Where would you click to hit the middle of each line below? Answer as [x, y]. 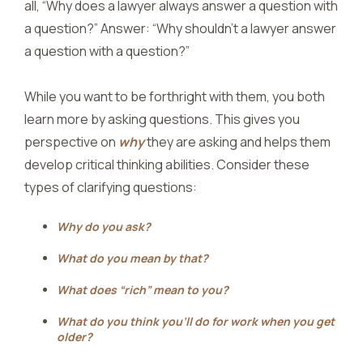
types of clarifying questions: [111, 187]
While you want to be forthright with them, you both [175, 96]
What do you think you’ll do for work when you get [196, 321]
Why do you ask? [104, 226]
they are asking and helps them [237, 142]
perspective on [71, 142]
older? [75, 337]
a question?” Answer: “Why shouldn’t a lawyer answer [180, 28]
